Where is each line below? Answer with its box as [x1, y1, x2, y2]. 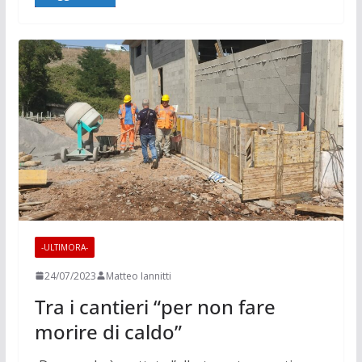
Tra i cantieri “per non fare [34, 293, 276, 320]
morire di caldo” [34, 318, 182, 345]
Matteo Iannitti [105, 268, 171, 283]
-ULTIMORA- [40, 241, 88, 253]
